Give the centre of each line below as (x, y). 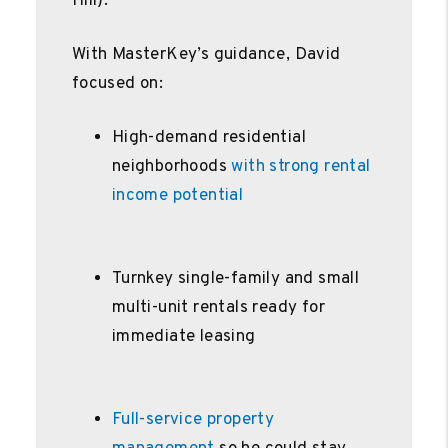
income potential (177, 195)
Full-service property (193, 419)
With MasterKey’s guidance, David (206, 54)
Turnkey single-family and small (235, 278)
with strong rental (301, 166)
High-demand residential (209, 137)
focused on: (117, 83)
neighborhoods (171, 166)
